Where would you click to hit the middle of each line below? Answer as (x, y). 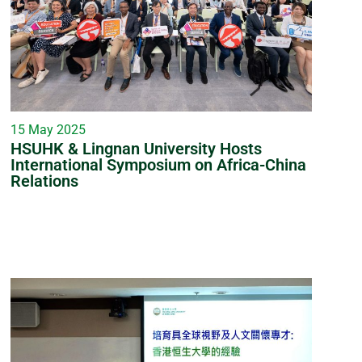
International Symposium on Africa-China (158, 165)
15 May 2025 (48, 130)
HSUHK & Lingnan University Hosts (136, 149)
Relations (44, 181)
